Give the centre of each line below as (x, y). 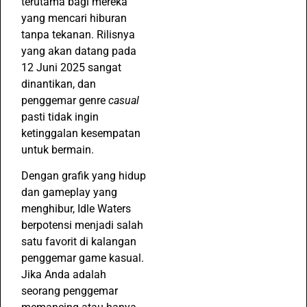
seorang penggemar (70, 291)
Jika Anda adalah (64, 275)
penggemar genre (65, 100)
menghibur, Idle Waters (76, 209)
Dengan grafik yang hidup (84, 176)
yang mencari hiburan (74, 18)
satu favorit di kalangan (79, 242)
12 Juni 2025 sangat (71, 67)
